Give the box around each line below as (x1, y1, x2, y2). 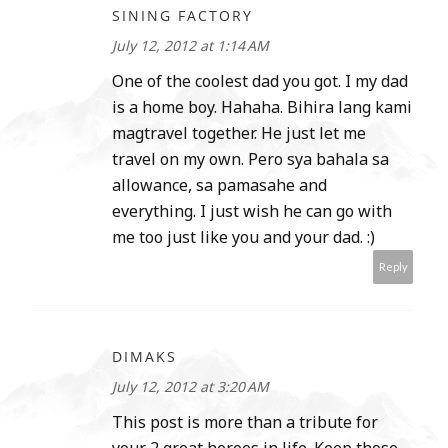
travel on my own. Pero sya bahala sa (112, 148, 389, 171)
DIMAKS (112, 347, 177, 367)
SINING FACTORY (112, 6, 253, 26)
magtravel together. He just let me (112, 122, 366, 145)
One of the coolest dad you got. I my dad (112, 70, 408, 93)
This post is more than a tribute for (112, 411, 378, 434)
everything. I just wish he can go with (112, 200, 392, 223)
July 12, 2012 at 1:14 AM (112, 36, 269, 56)
